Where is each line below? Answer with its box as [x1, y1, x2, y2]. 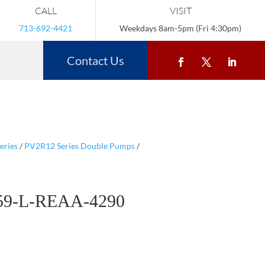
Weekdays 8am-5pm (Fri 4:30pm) [119, 23, 241, 33]
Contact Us [67, 53, 124, 67]
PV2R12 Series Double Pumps [24, 140, 135, 151]
